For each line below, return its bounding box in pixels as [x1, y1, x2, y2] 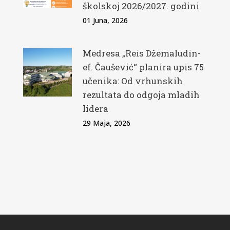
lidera [82, 103, 108, 115]
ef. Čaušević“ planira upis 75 [82, 61, 204, 73]
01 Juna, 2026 [82, 15, 128, 26]
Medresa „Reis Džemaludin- [82, 47, 201, 60]
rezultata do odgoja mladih [82, 89, 200, 101]
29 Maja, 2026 [82, 118, 130, 128]
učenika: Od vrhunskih [82, 75, 183, 87]
